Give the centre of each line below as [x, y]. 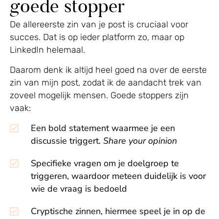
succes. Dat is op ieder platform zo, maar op [97, 37]
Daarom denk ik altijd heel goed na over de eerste [108, 70]
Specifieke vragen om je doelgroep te [105, 164]
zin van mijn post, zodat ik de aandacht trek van [106, 83]
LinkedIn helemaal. [47, 50]
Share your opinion [140, 141]
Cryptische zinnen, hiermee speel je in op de [118, 211]
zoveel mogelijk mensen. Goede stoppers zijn [99, 96]
